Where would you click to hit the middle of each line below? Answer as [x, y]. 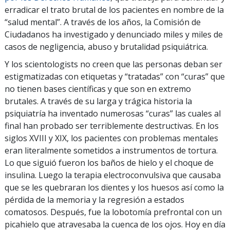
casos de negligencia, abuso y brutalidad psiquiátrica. [106, 47]
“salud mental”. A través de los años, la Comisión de [103, 22]
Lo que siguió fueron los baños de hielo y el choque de [109, 163]
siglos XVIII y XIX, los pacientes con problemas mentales [111, 138]
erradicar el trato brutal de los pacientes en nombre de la [114, 10]
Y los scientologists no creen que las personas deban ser [113, 64]
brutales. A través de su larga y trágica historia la [98, 101]
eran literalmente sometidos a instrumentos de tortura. [111, 150]
